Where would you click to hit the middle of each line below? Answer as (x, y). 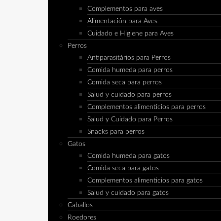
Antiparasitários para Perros (129, 57)
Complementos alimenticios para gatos (145, 180)
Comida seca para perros (124, 82)
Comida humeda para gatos (128, 156)
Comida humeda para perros (130, 70)
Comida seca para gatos (123, 168)
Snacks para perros (116, 131)
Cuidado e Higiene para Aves (130, 33)
